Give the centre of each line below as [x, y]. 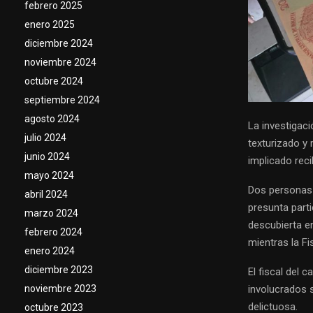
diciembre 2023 [59, 270]
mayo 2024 [49, 175]
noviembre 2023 [60, 289]
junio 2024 [47, 156]
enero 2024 [50, 251]
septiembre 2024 [62, 100]
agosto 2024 [52, 119]
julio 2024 [45, 138]
